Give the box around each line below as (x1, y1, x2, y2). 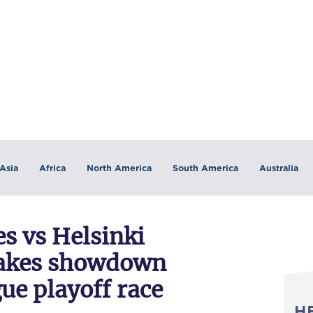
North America (86, 162, 152, 173)
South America (172, 162, 238, 173)
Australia (259, 162, 298, 173)
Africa (38, 162, 66, 173)
